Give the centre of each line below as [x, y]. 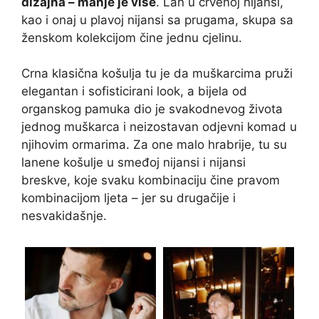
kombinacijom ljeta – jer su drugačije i [129, 198]
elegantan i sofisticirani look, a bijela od [134, 91]
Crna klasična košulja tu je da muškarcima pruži [157, 74]
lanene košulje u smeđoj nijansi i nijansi [134, 163]
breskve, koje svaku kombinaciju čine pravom [151, 181]
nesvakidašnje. [64, 216]
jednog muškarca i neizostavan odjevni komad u [159, 127]
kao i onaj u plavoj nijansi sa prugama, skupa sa [157, 20]
